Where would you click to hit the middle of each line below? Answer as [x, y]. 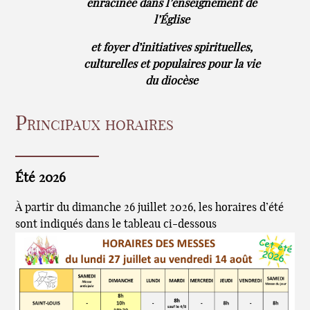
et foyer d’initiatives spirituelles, [172, 48]
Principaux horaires [95, 125]
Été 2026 [41, 178]
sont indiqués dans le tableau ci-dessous [116, 225]
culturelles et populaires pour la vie [172, 65]
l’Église [172, 20]
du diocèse [172, 81]
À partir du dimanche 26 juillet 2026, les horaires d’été [150, 208]
